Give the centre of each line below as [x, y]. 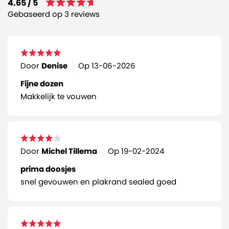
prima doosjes [48, 169]
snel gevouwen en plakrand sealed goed [98, 181]
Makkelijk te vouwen [59, 96]
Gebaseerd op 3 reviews [54, 14]
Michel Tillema [69, 151]
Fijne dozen [42, 83]
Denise [54, 65]
